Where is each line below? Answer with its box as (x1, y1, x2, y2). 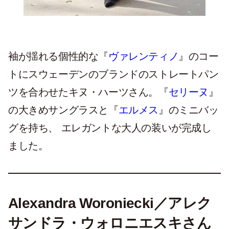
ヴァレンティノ (108, 51, 179, 62)
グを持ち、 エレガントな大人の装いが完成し (8, 122, 212, 134)
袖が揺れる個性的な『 (8, 51, 108, 62)
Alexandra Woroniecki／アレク (8, 195, 212, 212)
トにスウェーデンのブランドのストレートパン (8, 68, 219, 80)
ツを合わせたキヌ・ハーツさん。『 (8, 86, 169, 98)
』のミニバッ (158, 104, 219, 116)
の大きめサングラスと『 (8, 104, 119, 116)
